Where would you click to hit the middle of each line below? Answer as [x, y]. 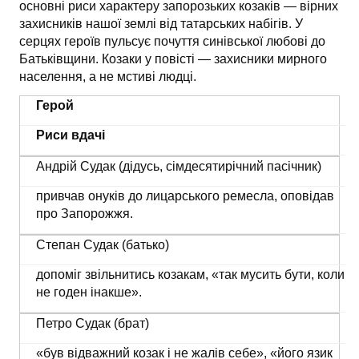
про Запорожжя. [84, 214]
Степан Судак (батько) [102, 245]
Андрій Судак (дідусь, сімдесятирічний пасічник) [178, 166]
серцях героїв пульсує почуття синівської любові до [172, 41]
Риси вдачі [70, 135]
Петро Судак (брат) [92, 323]
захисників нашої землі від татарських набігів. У [161, 24]
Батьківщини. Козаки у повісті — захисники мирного [173, 59]
